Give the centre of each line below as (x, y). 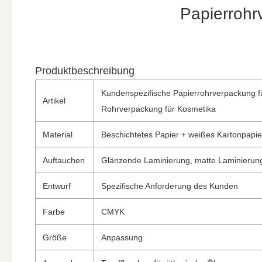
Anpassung (122, 237)
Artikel (54, 101)
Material (58, 135)
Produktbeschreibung (85, 71)
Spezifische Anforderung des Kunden (170, 186)
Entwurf (57, 186)
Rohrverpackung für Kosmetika (158, 109)
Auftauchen (64, 160)
